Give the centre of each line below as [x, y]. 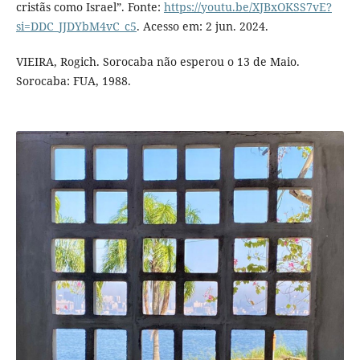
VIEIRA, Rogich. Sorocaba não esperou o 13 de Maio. [157, 61]
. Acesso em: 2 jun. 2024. [202, 26]
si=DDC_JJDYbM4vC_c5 [76, 26]
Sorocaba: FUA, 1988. [73, 80]
